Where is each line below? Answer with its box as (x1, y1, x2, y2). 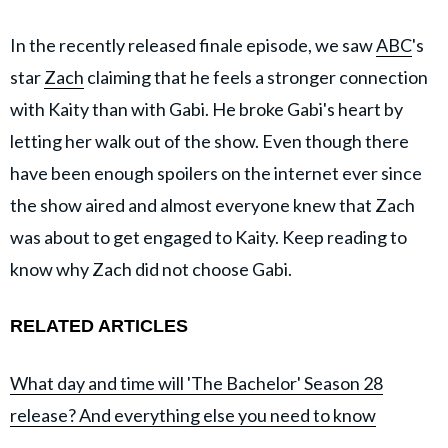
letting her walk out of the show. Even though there (10, 129, 409, 152)
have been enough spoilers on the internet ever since (10, 161, 422, 184)
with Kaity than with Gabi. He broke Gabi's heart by (10, 97, 403, 120)
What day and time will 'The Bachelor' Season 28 (10, 371, 383, 394)
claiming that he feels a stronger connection (84, 65, 428, 88)
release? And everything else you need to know (10, 403, 376, 426)
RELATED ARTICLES (10, 315, 188, 336)
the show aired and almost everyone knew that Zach (10, 193, 415, 216)
